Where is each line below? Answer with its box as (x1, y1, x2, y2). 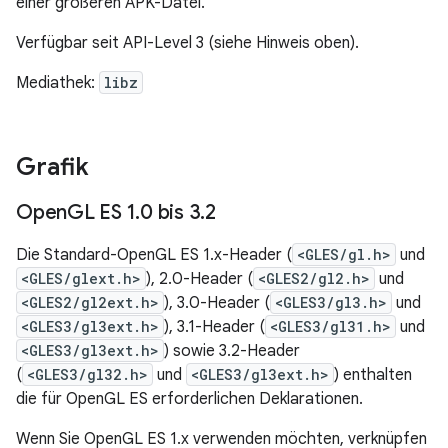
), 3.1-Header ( (164, 317, 265, 337)
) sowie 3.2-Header (164, 341, 300, 361)
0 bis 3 (140, 200, 201, 225)
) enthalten (334, 365, 412, 385)
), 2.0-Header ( (146, 269, 253, 289)
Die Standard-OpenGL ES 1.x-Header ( (16, 245, 292, 265)
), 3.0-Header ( (164, 293, 270, 313)
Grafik (16, 152, 89, 182)
